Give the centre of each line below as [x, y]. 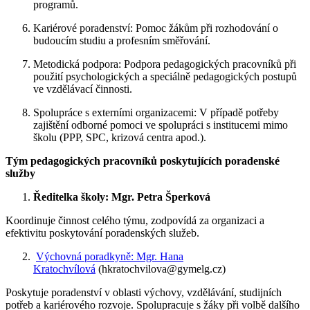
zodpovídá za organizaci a [208, 221]
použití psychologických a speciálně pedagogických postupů [165, 77]
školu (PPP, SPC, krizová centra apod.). [120, 138]
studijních [261, 293]
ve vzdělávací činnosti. [83, 89]
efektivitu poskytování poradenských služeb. [102, 233]
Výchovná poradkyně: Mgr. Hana [110, 257]
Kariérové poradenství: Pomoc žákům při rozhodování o [156, 28]
